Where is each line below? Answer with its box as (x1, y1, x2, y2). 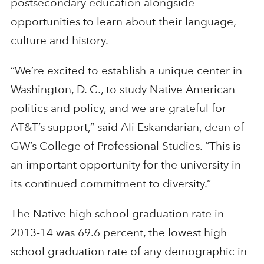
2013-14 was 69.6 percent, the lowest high (10, 225, 227, 239)
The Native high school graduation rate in (10, 206, 224, 220)
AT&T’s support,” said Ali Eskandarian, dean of (10, 120, 244, 134)
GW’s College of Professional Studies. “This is (10, 138, 240, 153)
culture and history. (10, 33, 108, 47)
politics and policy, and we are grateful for (10, 101, 226, 115)
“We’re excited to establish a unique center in (10, 63, 242, 77)
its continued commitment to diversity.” (10, 176, 211, 190)
